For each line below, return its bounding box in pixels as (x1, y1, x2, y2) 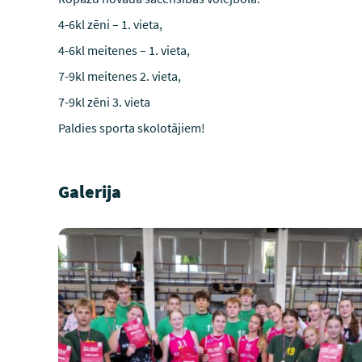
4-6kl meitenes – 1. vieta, (58, 42, 190, 58)
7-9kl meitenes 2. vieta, (58, 68, 181, 84)
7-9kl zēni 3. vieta (58, 94, 150, 110)
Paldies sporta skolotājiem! (58, 120, 205, 136)
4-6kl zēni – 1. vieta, (58, 16, 162, 32)
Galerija (58, 180, 121, 203)
